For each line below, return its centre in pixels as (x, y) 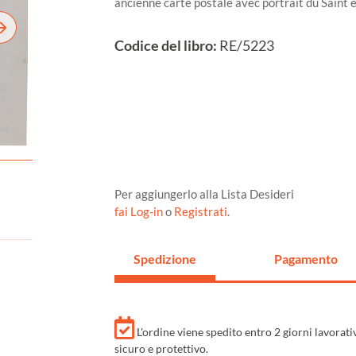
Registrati (201, 212)
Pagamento (306, 259)
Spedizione (165, 259)
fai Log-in (140, 212)
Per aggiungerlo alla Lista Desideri (204, 194)
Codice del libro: (166, 46)
